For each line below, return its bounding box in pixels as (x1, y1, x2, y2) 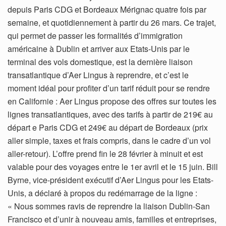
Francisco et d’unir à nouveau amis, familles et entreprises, (8, 213, 216, 225)
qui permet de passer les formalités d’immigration (8, 29, 183, 41)
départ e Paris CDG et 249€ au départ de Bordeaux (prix (8, 121, 208, 133)
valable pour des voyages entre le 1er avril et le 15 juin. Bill (8, 160, 218, 173)
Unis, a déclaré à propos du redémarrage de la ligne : (8, 187, 197, 199)
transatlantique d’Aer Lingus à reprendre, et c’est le (8, 69, 189, 81)
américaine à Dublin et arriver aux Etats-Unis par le (8, 42, 190, 54)
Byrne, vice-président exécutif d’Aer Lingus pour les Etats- (8, 174, 213, 186)
